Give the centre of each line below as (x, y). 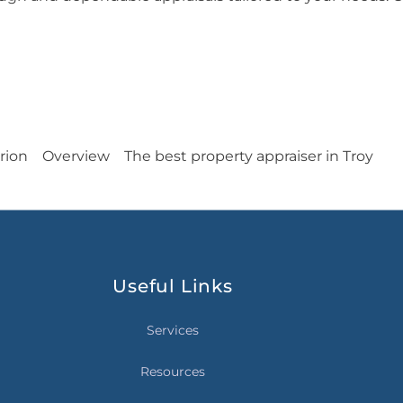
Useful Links (173, 286)
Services (172, 331)
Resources (172, 372)
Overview (76, 156)
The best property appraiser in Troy (249, 156)
